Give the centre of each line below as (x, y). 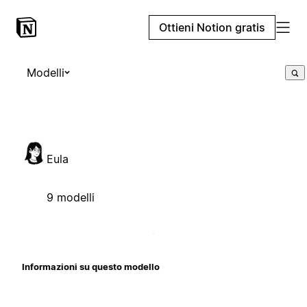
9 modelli (71, 197)
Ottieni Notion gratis (212, 27)
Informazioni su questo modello (91, 266)
